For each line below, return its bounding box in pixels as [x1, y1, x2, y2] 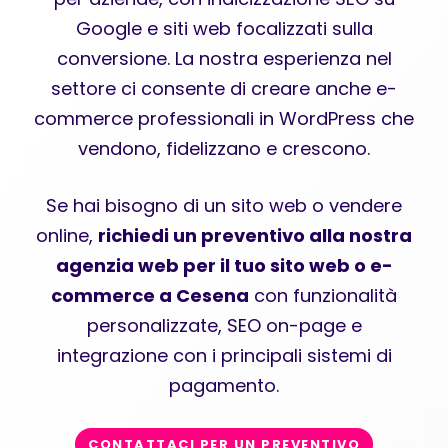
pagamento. [169, 372, 279, 398]
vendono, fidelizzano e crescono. [78, 135, 370, 161]
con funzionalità [249, 282, 397, 308]
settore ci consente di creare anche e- [51, 75, 397, 101]
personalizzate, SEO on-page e [86, 312, 362, 338]
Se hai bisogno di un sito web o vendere [46, 192, 402, 218]
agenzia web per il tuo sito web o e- [55, 252, 393, 278]
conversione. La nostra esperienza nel [56, 45, 392, 71]
